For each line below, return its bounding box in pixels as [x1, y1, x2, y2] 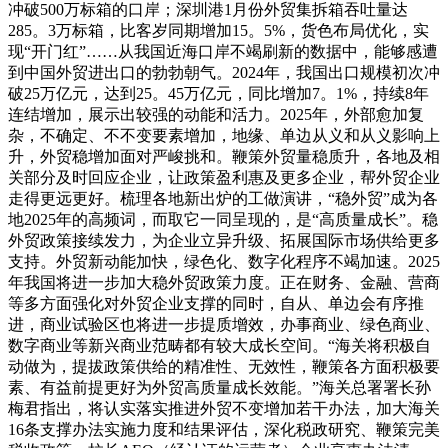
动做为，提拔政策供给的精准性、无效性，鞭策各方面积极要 [8, 358, 440, 376]
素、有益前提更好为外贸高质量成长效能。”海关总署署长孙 [8, 379, 431, 397]
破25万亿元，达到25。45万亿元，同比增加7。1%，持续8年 [8, 85, 429, 103]
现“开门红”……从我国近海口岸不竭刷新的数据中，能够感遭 [8, 43, 438, 61]
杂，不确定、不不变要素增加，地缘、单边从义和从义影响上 [8, 127, 440, 145]
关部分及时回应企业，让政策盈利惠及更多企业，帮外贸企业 [8, 169, 440, 187]
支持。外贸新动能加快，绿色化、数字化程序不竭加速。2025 [8, 253, 440, 271]
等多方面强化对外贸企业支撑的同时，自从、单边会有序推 [8, 295, 424, 313]
